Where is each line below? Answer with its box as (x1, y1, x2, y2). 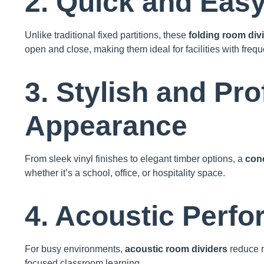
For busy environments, (25, 244, 125, 255)
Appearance (25, 110, 187, 142)
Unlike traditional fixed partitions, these (25, 30, 189, 41)
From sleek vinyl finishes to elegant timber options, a (25, 154, 245, 164)
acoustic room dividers (125, 244, 227, 255)
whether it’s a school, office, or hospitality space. (25, 168, 225, 179)
